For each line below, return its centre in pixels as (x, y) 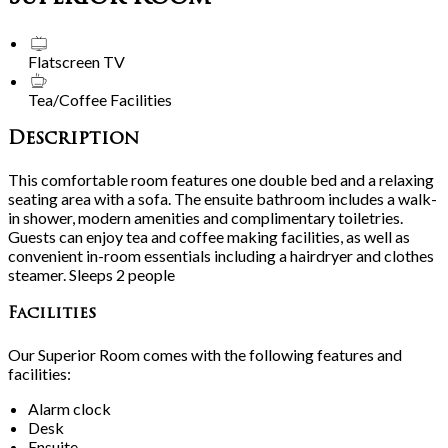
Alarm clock (69, 409)
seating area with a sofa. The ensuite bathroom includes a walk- (222, 198)
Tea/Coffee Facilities (100, 100)
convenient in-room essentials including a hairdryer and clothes (221, 255)
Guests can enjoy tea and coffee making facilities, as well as (209, 236)
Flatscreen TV (76, 62)
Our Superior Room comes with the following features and (205, 355)
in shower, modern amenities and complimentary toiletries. (205, 217)
